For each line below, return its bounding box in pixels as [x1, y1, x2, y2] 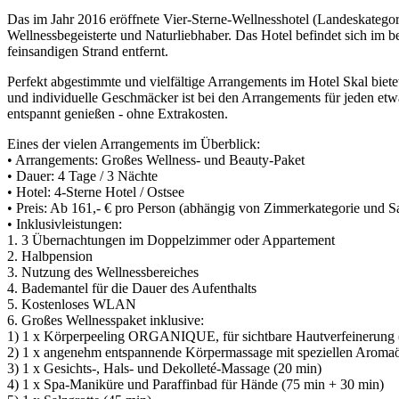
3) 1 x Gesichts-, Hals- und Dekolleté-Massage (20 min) [7, 360, 322, 376]
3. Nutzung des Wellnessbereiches [7, 264, 199, 280]
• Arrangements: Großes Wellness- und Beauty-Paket [7, 151, 305, 167]
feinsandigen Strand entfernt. [7, 43, 168, 59]
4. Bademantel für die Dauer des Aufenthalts [7, 280, 256, 296]
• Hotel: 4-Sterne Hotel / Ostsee [7, 183, 184, 199]
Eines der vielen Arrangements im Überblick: [7, 135, 260, 151]
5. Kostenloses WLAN [7, 296, 136, 312]
